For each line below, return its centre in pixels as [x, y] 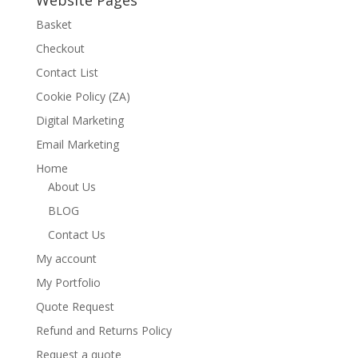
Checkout [60, 49]
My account [66, 259]
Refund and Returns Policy [103, 331]
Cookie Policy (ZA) [83, 97]
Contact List [67, 73]
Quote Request [75, 307]
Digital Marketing [80, 121]
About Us [72, 187]
